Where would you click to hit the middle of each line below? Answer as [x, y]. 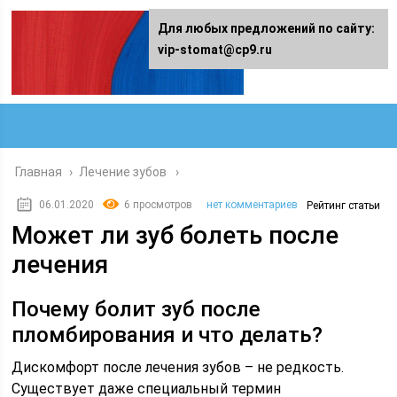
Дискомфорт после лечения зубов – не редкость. [178, 367]
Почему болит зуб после [136, 309]
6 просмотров [159, 205]
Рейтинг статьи [344, 206]
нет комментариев [253, 205]
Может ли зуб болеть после [175, 235]
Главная [39, 172]
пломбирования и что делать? [167, 335]
